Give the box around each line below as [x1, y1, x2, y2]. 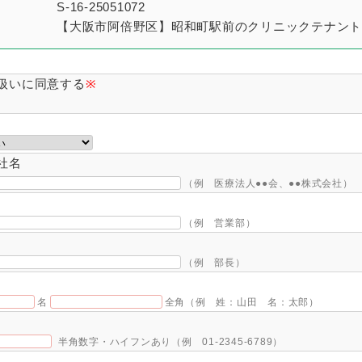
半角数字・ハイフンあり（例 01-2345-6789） [57, 336, 284, 348]
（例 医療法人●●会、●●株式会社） [183, 178, 353, 190]
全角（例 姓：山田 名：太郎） [164, 297, 319, 309]
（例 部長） [183, 257, 246, 269]
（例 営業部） [183, 217, 256, 229]
